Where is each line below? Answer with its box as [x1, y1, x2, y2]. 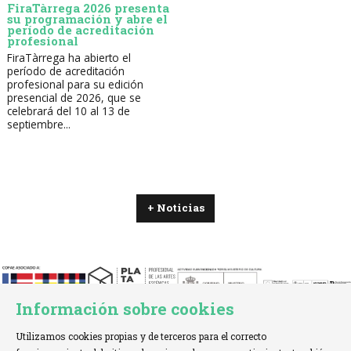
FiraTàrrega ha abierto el [6, 50, 131, 66]
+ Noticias [147, 201, 204, 215]
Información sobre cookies [16, 298, 235, 320]
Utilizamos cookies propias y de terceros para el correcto [16, 330, 267, 343]
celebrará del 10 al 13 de [6, 103, 130, 119]
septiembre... [6, 117, 71, 132]
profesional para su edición [6, 77, 143, 92]
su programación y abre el [6, 10, 168, 27]
